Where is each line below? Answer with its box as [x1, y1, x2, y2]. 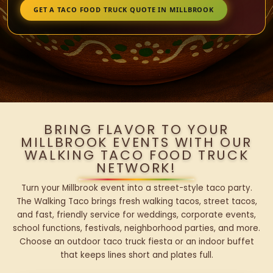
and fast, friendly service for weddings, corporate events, [17, 209, 256, 221]
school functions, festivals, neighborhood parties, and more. [13, 222, 260, 235]
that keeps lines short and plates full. [60, 249, 213, 261]
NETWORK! [96, 158, 177, 178]
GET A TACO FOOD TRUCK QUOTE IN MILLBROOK [33, 4, 214, 14]
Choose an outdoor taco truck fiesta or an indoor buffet [19, 236, 254, 248]
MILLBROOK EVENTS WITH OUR [21, 133, 252, 152]
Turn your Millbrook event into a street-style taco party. [21, 182, 252, 194]
